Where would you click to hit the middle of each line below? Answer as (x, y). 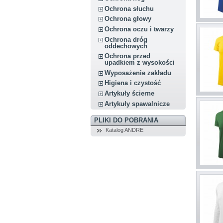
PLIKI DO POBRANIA (126, 120)
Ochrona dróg (126, 39)
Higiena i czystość (133, 83)
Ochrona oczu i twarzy (139, 29)
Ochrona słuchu (129, 8)
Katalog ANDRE (124, 130)
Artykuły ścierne (130, 93)
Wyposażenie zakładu (138, 73)
